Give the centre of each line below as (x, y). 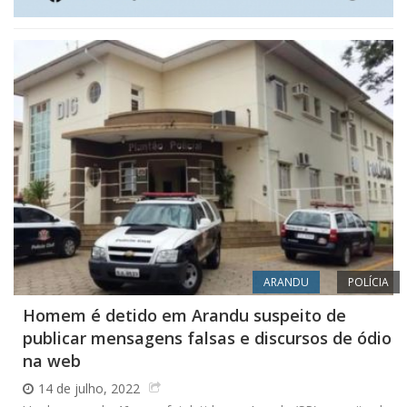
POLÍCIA (368, 283)
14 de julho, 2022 (89, 389)
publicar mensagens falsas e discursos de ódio (207, 338)
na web (52, 361)
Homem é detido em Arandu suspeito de (184, 316)
